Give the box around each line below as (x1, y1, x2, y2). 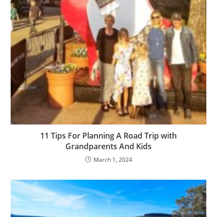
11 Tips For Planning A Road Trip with (40, 130, 177, 141)
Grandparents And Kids (65, 141, 152, 152)
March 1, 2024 (93, 155, 132, 164)
